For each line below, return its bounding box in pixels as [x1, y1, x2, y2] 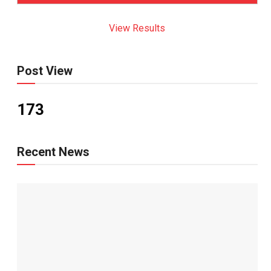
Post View [16, 64, 73, 78]
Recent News [16, 145, 90, 159]
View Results [109, 22, 166, 34]
